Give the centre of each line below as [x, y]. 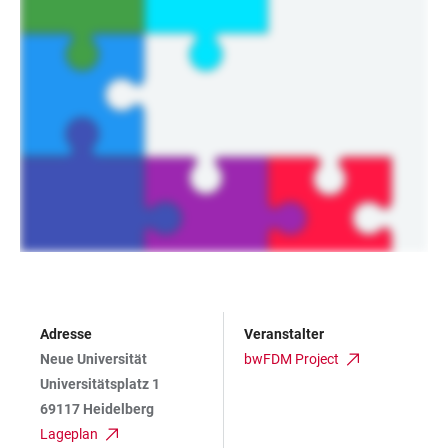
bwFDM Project [291, 359]
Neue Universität [93, 359]
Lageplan [69, 434]
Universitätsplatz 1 [100, 384]
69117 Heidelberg [97, 409]
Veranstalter [284, 334]
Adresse [66, 334]
